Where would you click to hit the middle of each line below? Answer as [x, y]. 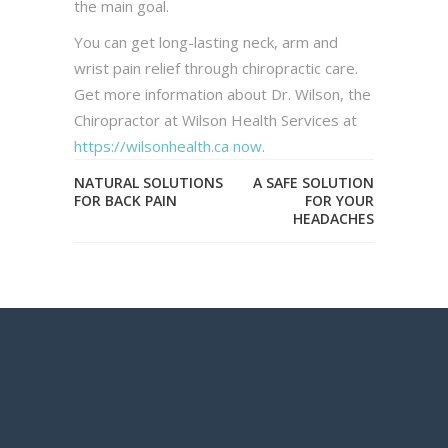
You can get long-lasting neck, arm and [206, 42]
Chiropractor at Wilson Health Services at [215, 120]
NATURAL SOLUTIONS [148, 182]
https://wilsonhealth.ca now [168, 146]
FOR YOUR [339, 200]
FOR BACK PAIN [125, 200]
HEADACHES [333, 218]
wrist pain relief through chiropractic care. [216, 68]
